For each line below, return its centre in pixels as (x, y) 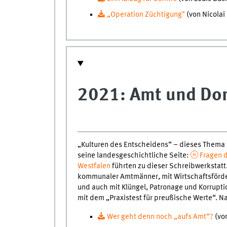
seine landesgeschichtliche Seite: (134, 156)
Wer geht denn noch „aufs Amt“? (161, 217)
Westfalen (94, 166)
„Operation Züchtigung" (146, 15)
